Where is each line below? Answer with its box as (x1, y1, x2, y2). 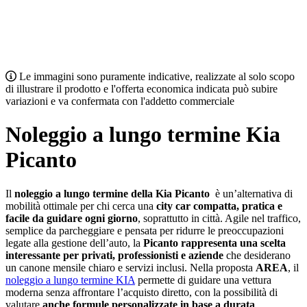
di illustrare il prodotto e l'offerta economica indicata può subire (5, 83, 278, 95)
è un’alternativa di (212, 187, 293, 199)
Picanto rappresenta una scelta (143, 236, 286, 249)
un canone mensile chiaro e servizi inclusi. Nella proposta (5, 261, 256, 273)
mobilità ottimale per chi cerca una (5, 199, 153, 212)
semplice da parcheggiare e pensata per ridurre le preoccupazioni (5, 224, 284, 236)
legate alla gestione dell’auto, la (5, 236, 143, 249)
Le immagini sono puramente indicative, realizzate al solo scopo (19, 71, 295, 82)
